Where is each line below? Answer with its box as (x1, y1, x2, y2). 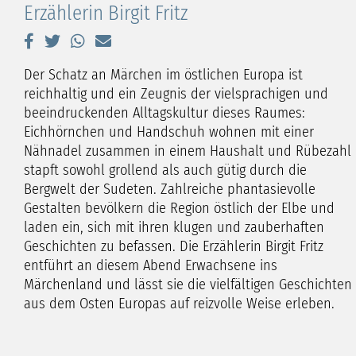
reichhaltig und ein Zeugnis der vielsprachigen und (24, 84, 328, 103)
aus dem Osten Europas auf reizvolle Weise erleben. (24, 294, 335, 312)
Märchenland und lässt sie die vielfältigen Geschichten (24, 275, 352, 293)
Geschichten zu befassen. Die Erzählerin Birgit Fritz (24, 237, 323, 255)
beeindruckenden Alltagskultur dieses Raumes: (24, 103, 305, 122)
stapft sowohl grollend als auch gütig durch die (24, 161, 307, 179)
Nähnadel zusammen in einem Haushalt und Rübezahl (24, 141, 351, 160)
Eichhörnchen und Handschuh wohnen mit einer (24, 122, 314, 141)
